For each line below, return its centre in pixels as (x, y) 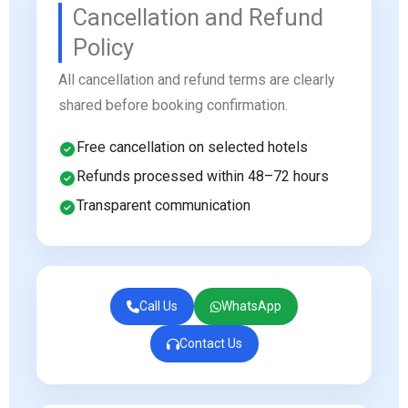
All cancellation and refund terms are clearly (197, 80)
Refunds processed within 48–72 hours (203, 177)
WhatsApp (251, 306)
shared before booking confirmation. (173, 106)
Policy (103, 48)
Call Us (158, 306)
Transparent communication (163, 206)
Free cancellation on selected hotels (192, 148)
